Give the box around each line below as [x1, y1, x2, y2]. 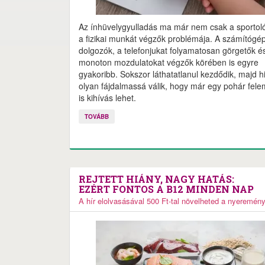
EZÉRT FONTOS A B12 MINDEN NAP [79, 183, 254, 195]
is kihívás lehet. [79, 92, 136, 104]
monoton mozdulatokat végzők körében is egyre [79, 56, 258, 68]
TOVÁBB [85, 112, 109, 121]
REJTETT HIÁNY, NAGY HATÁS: [79, 173, 234, 185]
